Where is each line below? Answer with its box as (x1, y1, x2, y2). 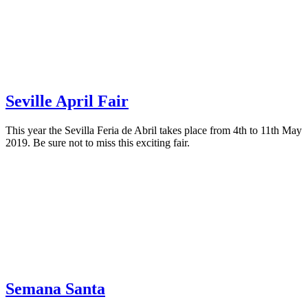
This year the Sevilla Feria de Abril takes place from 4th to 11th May (5, 124, 302, 136)
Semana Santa (5, 279, 105, 298)
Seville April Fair (5, 91, 129, 110)
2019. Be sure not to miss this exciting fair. (5, 136, 190, 148)
